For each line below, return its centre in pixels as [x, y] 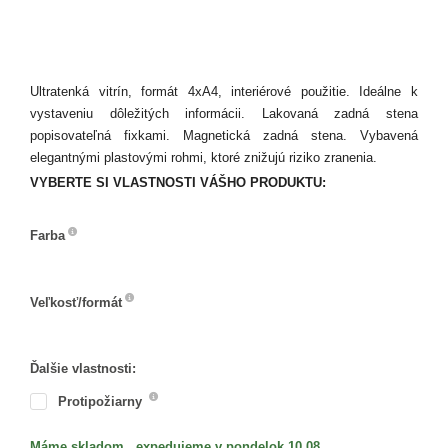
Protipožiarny [102, 401]
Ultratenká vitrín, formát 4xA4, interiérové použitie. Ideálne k [224, 91]
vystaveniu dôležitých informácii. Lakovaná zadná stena [224, 113]
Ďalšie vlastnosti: [83, 368]
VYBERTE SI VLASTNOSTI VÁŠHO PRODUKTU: [178, 182]
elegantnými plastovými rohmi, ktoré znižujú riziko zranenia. [203, 157]
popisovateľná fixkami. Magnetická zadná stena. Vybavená [224, 135]
